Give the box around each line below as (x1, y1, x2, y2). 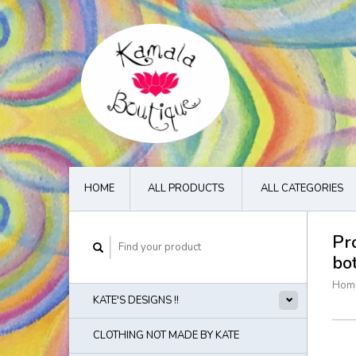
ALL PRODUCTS (148, 181, 224, 195)
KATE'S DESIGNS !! (93, 293, 179, 308)
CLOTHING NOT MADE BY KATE (93, 328, 239, 342)
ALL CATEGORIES (260, 181, 343, 195)
